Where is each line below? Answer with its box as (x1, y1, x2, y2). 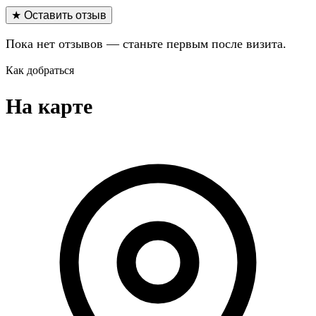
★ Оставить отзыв (11, 8, 107, 21)
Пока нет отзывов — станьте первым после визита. (6, 36, 286, 51)
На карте (6, 94, 92, 118)
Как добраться (6, 63, 74, 76)
